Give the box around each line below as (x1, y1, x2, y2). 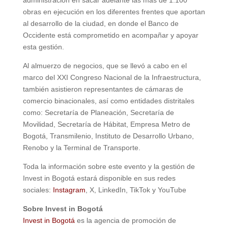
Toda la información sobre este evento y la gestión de (22, 162, 195, 170)
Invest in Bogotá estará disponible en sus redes (22, 174, 176, 182)
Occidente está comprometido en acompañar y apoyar (22, 31, 198, 39)
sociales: (22, 186, 53, 194)
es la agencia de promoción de (74, 216, 176, 224)
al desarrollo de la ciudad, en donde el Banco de (22, 19, 179, 27)
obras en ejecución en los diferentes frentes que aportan (22, 8, 205, 16)
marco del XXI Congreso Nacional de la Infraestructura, (22, 73, 201, 81)
